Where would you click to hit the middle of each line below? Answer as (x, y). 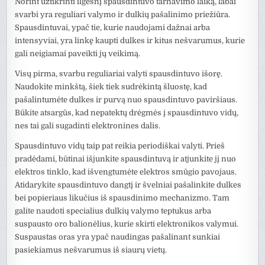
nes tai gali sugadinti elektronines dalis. (88, 125)
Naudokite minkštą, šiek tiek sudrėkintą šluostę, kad (111, 86)
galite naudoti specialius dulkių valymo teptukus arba (113, 211)
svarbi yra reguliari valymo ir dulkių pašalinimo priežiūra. (123, 14)
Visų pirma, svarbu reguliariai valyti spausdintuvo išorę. (119, 73)
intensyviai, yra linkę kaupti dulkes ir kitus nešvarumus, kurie (130, 40)
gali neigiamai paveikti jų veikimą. (78, 53)
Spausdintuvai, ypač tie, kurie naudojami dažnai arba (113, 27)
